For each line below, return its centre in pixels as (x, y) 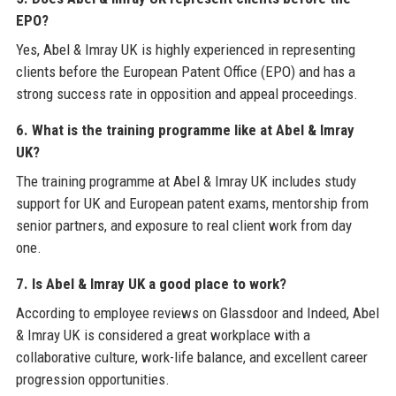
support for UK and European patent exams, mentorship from (192, 204)
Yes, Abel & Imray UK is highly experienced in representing (185, 50)
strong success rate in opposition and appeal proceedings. (187, 94)
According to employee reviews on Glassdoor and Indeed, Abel (197, 313)
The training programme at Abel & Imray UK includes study (186, 182)
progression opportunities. (92, 380)
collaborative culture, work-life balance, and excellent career (191, 358)
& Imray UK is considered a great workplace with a (163, 335)
